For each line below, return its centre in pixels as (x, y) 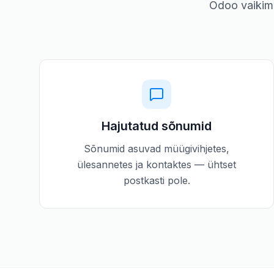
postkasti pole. (157, 180)
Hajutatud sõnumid (157, 126)
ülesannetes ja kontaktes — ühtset (157, 165)
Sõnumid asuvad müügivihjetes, (157, 149)
